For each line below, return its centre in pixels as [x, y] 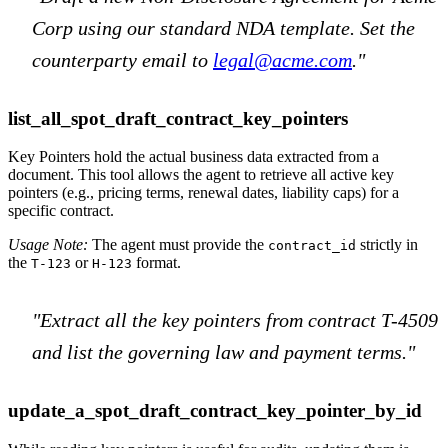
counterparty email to [122, 59]
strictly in [387, 245]
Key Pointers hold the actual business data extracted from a [193, 157]
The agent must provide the [178, 245]
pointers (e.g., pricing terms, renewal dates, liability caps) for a [203, 193]
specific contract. [61, 211]
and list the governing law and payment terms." [223, 352]
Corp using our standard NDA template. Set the [223, 27]
